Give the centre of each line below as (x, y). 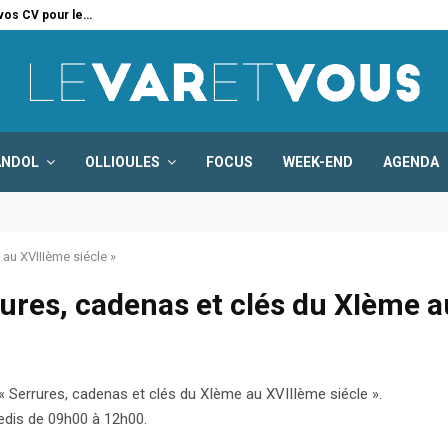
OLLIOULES (122, 162)
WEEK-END (318, 162)
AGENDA (411, 162)
